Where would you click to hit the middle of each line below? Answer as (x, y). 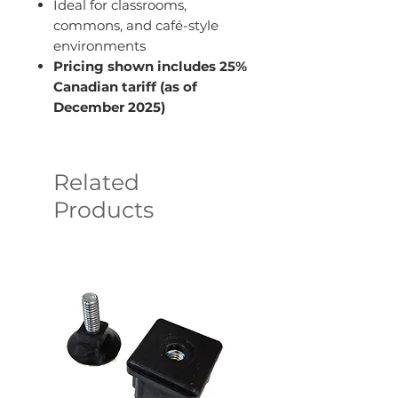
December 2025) (109, 107)
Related (96, 183)
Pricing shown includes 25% (150, 67)
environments (99, 46)
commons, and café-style (136, 26)
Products (103, 210)
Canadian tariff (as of (125, 87)
